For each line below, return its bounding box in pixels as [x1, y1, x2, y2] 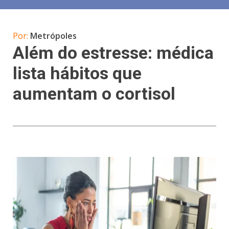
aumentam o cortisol [13, 83, 175, 104]
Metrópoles [30, 30, 77, 42]
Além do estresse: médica [13, 42, 214, 63]
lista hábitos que [13, 63, 142, 84]
